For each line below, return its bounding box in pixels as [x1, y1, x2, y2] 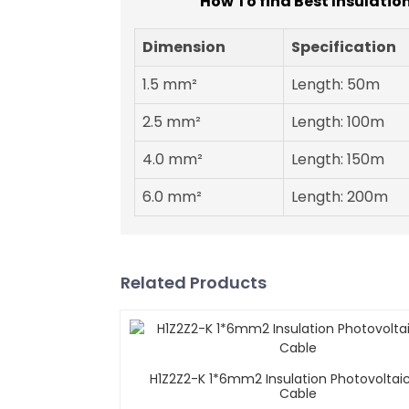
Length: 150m [291, 149, 384, 171]
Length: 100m [291, 111, 384, 133]
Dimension [142, 37, 225, 58]
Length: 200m [291, 186, 388, 208]
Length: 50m [291, 74, 380, 96]
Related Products [121, 271, 267, 295]
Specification [291, 37, 396, 58]
